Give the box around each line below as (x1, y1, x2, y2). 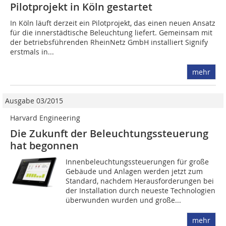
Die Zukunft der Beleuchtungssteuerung (10, 127, 208, 141)
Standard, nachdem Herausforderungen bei (66, 176, 214, 186)
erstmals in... (10, 47, 54, 57)
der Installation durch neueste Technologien (66, 186, 216, 196)
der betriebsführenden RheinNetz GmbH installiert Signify (10, 37, 208, 47)
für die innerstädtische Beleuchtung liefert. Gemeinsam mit (10, 28, 212, 38)
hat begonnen (10, 139, 79, 153)
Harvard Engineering (10, 113, 80, 123)
